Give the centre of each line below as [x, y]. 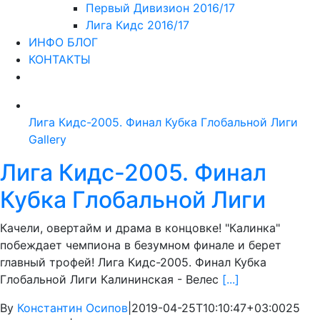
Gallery [47, 140]
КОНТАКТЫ [60, 60]
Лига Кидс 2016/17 [137, 25]
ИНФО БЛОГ [63, 42]
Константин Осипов [72, 308]
